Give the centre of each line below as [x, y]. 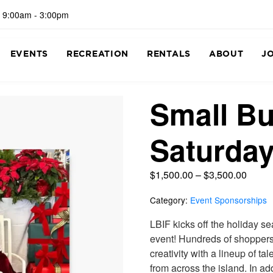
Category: [169, 200]
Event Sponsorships [229, 200]
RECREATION [97, 54]
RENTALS [169, 54]
